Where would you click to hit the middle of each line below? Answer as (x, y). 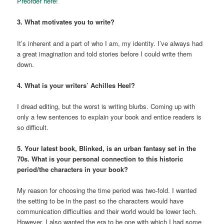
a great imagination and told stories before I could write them (105, 53)
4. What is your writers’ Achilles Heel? (76, 85)
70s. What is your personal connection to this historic (100, 158)
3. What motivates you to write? (66, 22)
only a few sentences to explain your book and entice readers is (109, 116)
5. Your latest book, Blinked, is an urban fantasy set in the (107, 148)
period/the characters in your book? (73, 169)
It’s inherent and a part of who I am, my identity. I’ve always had (110, 43)
